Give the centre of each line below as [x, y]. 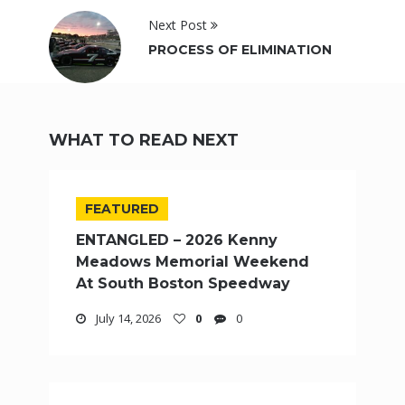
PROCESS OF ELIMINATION [240, 50]
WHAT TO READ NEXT [144, 141]
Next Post [179, 25]
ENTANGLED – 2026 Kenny [177, 240]
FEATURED [122, 209]
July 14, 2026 [127, 319]
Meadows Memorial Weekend [193, 262]
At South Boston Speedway [183, 284]
